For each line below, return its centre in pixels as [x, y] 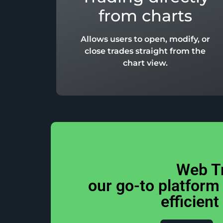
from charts [145, 16]
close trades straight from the [145, 51]
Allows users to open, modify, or [145, 39]
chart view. [145, 63]
